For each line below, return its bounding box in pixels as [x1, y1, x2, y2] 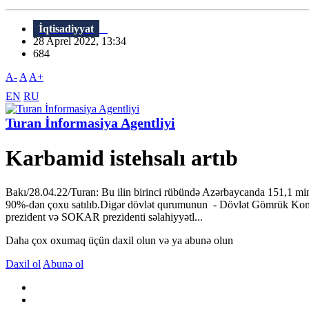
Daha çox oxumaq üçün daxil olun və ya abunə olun [6, 234, 233, 246]
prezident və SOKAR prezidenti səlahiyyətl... [6, 210, 203, 223]
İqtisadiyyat [39, 23, 94, 35]
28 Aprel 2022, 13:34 [33, 35, 134, 48]
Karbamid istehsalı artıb [6, 146, 238, 171]
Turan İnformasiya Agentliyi [6, 115, 175, 131]
